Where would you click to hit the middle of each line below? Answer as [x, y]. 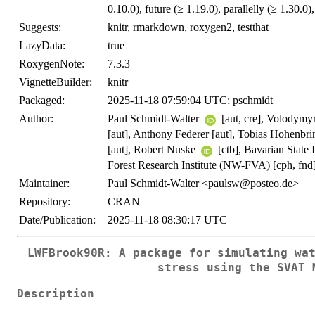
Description [56, 294]
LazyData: [42, 46]
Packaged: [42, 101]
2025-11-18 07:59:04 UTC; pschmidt [190, 101]
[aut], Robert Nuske [153, 150]
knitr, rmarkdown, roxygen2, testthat [188, 27]
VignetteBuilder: [56, 82]
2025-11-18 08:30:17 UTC [167, 220]
